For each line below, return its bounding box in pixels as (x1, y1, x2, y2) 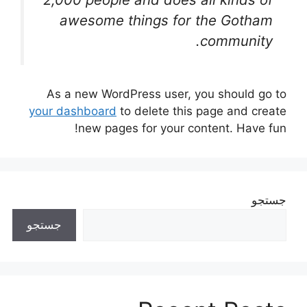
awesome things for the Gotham (60, 11, 273, 29)
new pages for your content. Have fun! (78, 121, 286, 136)
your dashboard (29, 104, 116, 119)
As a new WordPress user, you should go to (47, 87, 286, 101)
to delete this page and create (116, 104, 286, 119)
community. (200, 32, 273, 49)
